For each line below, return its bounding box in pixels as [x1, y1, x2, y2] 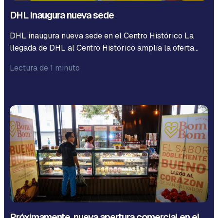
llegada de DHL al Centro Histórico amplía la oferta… [10, 43, 199, 53]
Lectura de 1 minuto [10, 63, 80, 73]
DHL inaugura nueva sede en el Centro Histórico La [10, 31, 194, 41]
